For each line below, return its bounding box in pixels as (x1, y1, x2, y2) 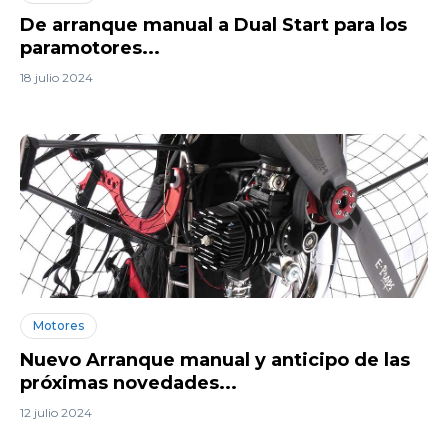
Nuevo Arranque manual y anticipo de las (20, 348, 410, 371)
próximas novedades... (20, 371, 237, 394)
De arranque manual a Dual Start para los (20, 14, 407, 37)
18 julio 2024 (20, 70, 93, 86)
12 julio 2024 (20, 404, 92, 420)
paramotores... (20, 37, 160, 60)
